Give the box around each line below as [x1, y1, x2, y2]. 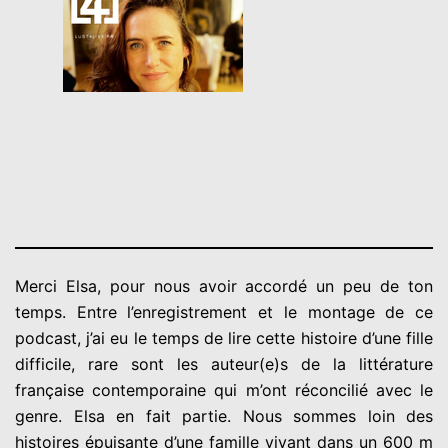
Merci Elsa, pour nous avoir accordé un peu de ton [15, 276, 433, 297]
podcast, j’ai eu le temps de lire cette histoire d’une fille [15, 328, 433, 349]
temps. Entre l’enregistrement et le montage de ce [15, 302, 433, 323]
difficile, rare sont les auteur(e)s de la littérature [15, 354, 433, 375]
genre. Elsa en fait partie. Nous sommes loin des [15, 406, 433, 427]
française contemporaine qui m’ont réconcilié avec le [15, 380, 433, 401]
